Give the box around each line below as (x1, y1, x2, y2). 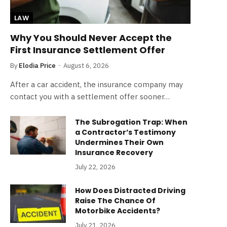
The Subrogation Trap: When (75, 117, 187, 128)
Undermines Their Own (75, 137, 164, 148)
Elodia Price (19, 61, 56, 70)
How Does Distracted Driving (75, 185, 185, 196)
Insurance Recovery (75, 147, 153, 158)
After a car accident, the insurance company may (10, 80, 183, 90)
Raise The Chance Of (75, 196, 156, 206)
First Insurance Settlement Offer (10, 44, 165, 57)
